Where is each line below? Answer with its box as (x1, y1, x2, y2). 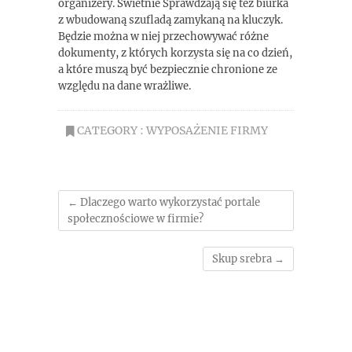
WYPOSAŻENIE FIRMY (146, 123, 268, 137)
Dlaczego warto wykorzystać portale (78, 196, 260, 209)
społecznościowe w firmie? (68, 212, 203, 225)
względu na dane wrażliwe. (58, 79, 191, 93)
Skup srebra (212, 252, 274, 266)
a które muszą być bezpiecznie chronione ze (58, 63, 277, 76)
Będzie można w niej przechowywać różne (58, 30, 269, 43)
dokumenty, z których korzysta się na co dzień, (58, 46, 292, 60)
